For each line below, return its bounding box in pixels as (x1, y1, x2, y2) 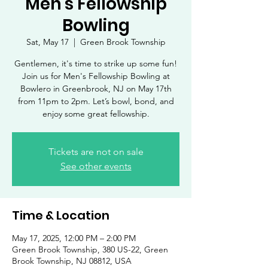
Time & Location (12, 207, 109, 224)
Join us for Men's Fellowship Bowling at (22, 71, 170, 82)
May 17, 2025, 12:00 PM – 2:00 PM (12, 233, 136, 244)
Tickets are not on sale (48, 146, 144, 158)
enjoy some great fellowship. (42, 108, 150, 120)
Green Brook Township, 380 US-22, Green (12, 244, 168, 255)
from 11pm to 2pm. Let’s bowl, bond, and (17, 96, 174, 107)
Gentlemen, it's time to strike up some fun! (14, 58, 177, 69)
